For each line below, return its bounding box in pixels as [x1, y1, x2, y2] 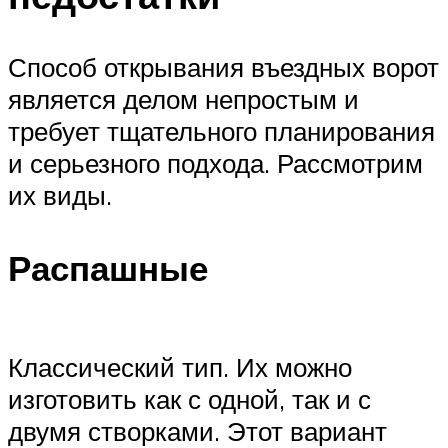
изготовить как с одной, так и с [8, 382, 371, 415]
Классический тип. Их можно [8, 350, 352, 383]
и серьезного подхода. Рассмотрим [8, 146, 423, 179]
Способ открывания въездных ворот [8, 50, 439, 83]
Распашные [8, 245, 208, 290]
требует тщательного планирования [8, 114, 435, 147]
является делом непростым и [8, 82, 359, 115]
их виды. [8, 178, 112, 211]
